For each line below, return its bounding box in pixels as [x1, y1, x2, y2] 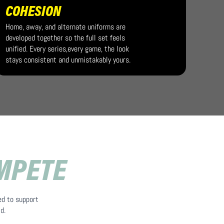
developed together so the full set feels [5, 32, 125, 43]
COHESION [5, 5, 61, 20]
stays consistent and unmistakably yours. [5, 54, 131, 65]
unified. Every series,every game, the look [5, 43, 129, 54]
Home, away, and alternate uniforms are [5, 21, 126, 32]
